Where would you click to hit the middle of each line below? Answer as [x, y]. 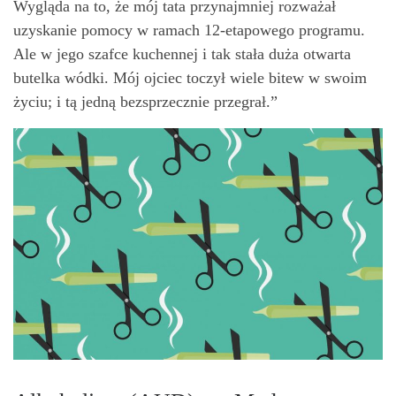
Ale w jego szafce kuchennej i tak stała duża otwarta [182, 54]
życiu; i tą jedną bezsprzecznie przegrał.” [145, 102]
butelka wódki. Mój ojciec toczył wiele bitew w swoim [190, 78]
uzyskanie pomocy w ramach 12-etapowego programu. [189, 30]
